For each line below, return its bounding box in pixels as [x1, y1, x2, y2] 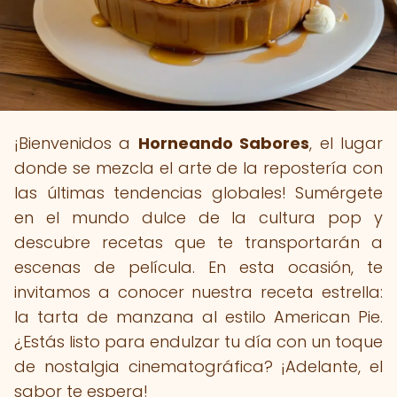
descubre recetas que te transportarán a [14, 231, 383, 253]
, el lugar [309, 132, 384, 154]
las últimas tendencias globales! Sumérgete [14, 182, 383, 204]
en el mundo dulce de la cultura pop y [14, 206, 383, 229]
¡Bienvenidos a [14, 132, 138, 154]
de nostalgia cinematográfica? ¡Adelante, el [14, 355, 383, 378]
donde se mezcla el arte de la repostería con [14, 157, 383, 179]
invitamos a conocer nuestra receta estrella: [14, 281, 383, 303]
